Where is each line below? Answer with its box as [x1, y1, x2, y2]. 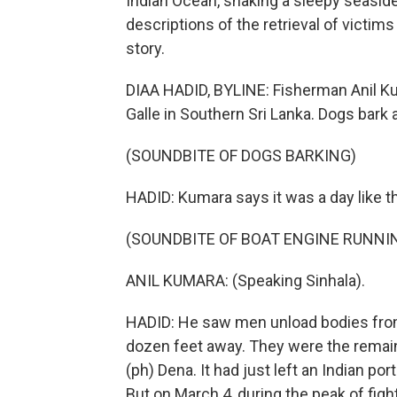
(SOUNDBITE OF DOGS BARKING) [126, 146, 356, 165]
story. [126, 39, 165, 58]
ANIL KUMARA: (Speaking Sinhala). [126, 271, 365, 290]
